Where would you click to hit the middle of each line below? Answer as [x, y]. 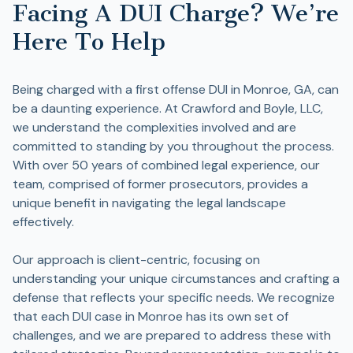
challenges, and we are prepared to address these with [172, 335]
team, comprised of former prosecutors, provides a [160, 184]
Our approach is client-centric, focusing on [136, 260]
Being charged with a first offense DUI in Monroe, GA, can [176, 89]
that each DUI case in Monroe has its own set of [150, 316]
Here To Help [89, 42]
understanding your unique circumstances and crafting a [176, 279]
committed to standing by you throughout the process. [173, 146]
